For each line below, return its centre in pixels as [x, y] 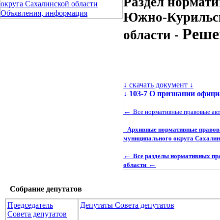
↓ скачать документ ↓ [158, 84]
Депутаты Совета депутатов [127, 205]
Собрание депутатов [46, 189]
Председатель [30, 205]
